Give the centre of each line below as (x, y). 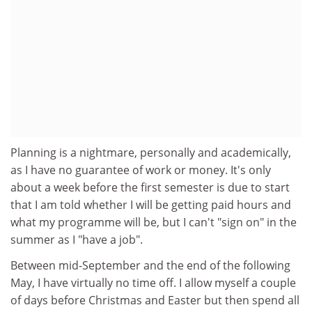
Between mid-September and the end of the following (150, 265)
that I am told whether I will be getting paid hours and (151, 204)
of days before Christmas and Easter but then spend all (155, 300)
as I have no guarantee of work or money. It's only (141, 170)
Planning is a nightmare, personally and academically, (151, 152)
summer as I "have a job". (77, 239)
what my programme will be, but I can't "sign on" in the (154, 222)
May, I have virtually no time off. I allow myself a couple (153, 283)
